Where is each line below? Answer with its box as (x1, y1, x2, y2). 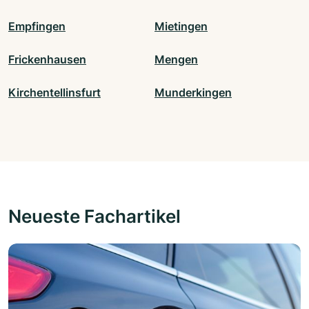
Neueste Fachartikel (8, 205, 181, 228)
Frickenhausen (8, 52, 86, 67)
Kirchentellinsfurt (8, 86, 101, 100)
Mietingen (154, 19, 208, 34)
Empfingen (8, 19, 66, 34)
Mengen (154, 52, 198, 67)
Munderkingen (154, 86, 232, 100)
